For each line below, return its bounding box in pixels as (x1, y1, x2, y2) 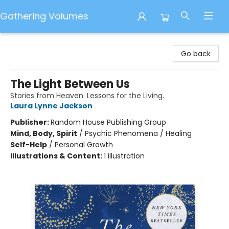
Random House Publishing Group (51, 117, 166, 127)
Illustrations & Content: (10, 151, 104, 161)
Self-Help (10, 140, 47, 150)
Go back (181, 49, 211, 59)
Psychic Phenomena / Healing (85, 128, 192, 139)
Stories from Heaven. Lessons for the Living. (10, 90, 164, 101)
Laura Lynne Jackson (10, 101, 93, 111)
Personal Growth (55, 140, 113, 150)
